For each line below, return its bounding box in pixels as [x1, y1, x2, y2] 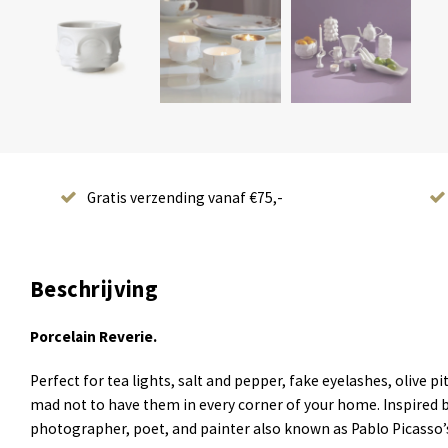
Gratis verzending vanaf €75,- [87, 188, 283, 208]
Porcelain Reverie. [30, 327, 157, 347]
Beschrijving [30, 275, 159, 304]
